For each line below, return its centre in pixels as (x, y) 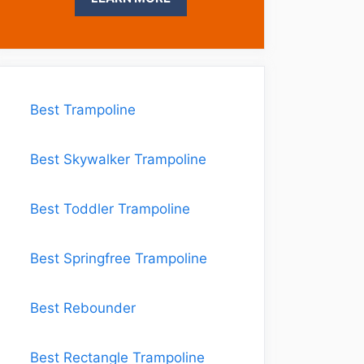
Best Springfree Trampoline (119, 258)
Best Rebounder (83, 308)
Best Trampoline (83, 110)
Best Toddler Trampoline (110, 209)
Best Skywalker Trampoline (118, 159)
